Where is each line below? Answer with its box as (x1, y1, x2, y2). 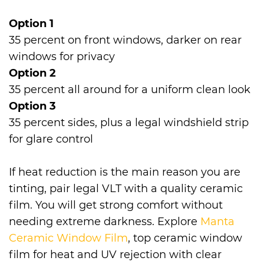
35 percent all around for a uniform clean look (9, 83, 250, 97)
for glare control (9, 133, 93, 146)
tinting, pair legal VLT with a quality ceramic (9, 182, 243, 196)
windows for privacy (9, 50, 115, 64)
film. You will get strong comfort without (9, 199, 223, 212)
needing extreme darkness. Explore (9, 215, 200, 229)
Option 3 (9, 100, 56, 113)
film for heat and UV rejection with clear (9, 248, 222, 262)
